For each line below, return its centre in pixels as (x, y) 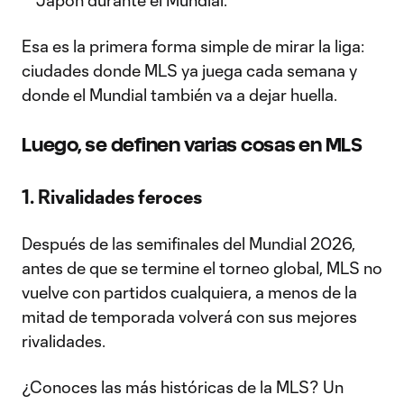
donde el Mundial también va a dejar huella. (179, 95)
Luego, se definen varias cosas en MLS (192, 145)
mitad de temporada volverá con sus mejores (189, 317)
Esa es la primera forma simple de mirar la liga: (193, 46)
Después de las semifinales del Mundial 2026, (188, 243)
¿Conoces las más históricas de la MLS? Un (183, 387)
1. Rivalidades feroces (112, 197)
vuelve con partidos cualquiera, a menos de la (189, 292)
